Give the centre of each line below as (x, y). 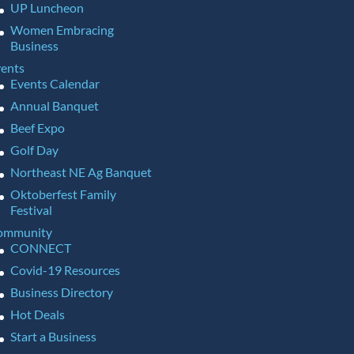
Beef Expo (37, 128)
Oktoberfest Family (63, 194)
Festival (31, 210)
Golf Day (34, 150)
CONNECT (40, 248)
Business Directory (61, 292)
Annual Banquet (54, 106)
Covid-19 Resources (65, 270)
